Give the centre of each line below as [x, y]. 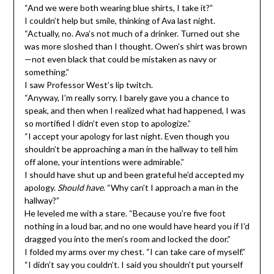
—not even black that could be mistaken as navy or [120, 59]
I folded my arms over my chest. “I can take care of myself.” [135, 252]
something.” [46, 72]
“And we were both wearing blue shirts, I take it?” [118, 8]
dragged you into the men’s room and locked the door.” [127, 239]
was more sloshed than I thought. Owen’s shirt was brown [135, 46]
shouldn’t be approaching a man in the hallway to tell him [131, 149]
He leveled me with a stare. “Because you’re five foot [125, 213]
